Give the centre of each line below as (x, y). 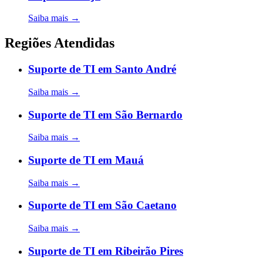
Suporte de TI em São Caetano (102, 205)
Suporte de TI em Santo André (102, 69)
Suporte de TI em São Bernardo (105, 114)
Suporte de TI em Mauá (86, 160)
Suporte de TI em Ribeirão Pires (106, 251)
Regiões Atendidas (60, 43)
